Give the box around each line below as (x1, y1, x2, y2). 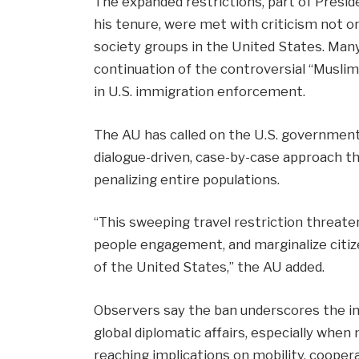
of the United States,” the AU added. (94, 259, 325, 276)
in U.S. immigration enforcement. (94, 83, 306, 100)
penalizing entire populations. (94, 171, 280, 188)
